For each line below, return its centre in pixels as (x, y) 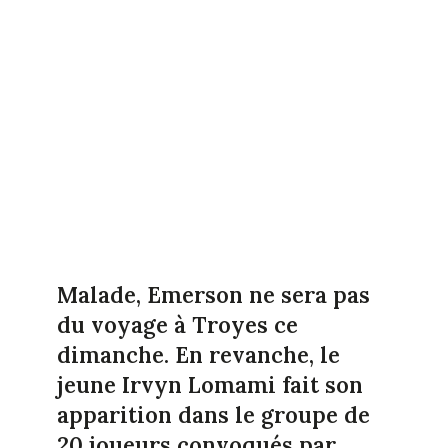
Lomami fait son (275, 384)
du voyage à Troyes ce (177, 324)
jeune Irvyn (122, 384)
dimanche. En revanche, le (198, 354)
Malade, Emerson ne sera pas (213, 294)
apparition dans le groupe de (213, 414)
